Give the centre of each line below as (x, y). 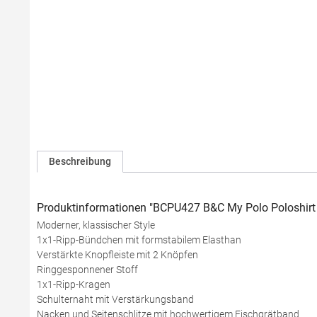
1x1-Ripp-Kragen (74, 284)
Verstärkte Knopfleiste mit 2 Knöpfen (117, 255)
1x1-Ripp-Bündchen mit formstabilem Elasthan (139, 240)
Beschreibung (80, 161)
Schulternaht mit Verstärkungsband (115, 299)
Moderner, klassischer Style (96, 225)
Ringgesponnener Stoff (87, 270)
